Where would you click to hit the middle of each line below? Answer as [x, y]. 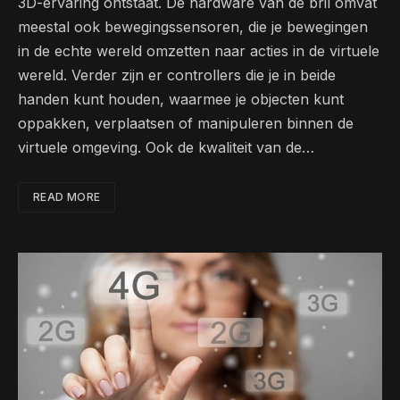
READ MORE [67, 197]
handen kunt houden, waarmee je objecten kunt [181, 100]
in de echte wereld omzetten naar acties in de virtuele [199, 51]
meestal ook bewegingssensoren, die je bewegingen [193, 27]
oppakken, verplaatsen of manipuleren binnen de [186, 124]
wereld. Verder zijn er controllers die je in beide [177, 75]
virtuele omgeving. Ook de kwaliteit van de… [166, 148]
